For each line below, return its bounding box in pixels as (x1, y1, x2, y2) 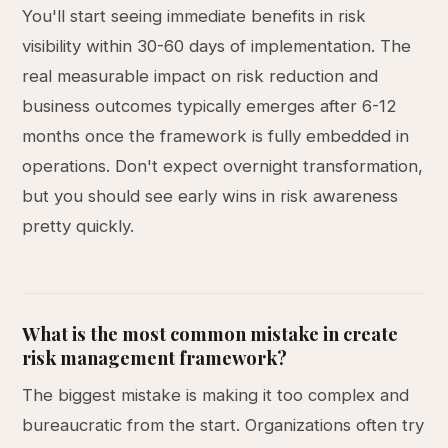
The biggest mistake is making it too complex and (22, 385, 410, 405)
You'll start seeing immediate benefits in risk (22, 6, 367, 26)
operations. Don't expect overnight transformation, (22, 156, 424, 176)
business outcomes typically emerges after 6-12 (22, 96, 398, 116)
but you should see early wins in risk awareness (22, 186, 399, 206)
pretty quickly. (22, 216, 135, 236)
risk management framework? (22, 345, 288, 370)
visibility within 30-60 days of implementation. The (22, 36, 412, 56)
